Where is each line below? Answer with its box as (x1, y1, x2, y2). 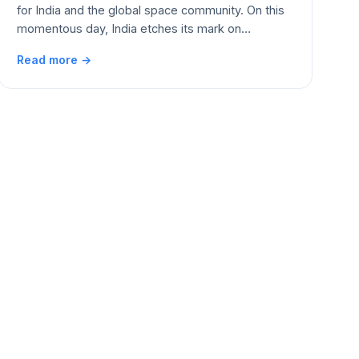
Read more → (17, 53, 91, 67)
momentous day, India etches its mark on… (17, 22, 251, 35)
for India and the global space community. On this (17, 3, 284, 17)
